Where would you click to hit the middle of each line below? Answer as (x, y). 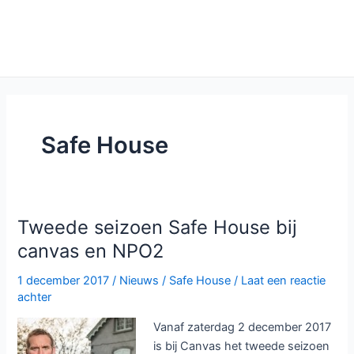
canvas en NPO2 (91, 251)
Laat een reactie (284, 281)
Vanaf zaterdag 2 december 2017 (243, 327)
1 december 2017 (65, 281)
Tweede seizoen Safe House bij (158, 228)
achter (35, 298)
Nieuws (139, 281)
